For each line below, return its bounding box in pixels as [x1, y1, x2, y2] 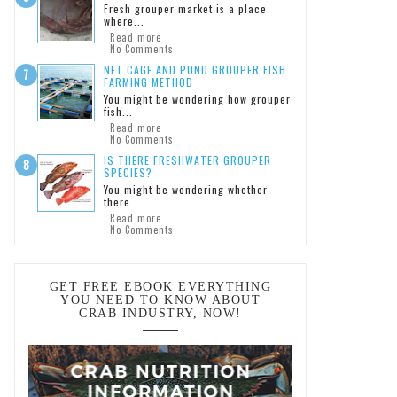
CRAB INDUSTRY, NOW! [79, 307, 242, 320]
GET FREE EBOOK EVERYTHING [49, 280, 272, 293]
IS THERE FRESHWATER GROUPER [104, 152, 271, 167]
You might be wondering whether [104, 182, 268, 197]
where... [104, 13, 144, 28]
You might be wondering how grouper [104, 91, 291, 106]
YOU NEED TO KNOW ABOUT [60, 293, 261, 307]
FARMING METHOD [104, 74, 193, 90]
